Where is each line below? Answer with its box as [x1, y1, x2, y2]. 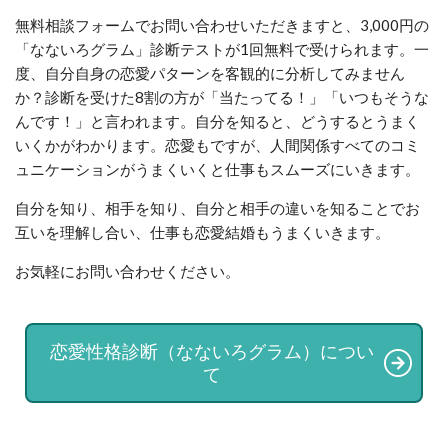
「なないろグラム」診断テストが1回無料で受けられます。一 [15, 40, 429, 59]
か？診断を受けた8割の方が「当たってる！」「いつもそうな [15, 88, 429, 107]
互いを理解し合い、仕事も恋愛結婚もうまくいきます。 [15, 223, 390, 242]
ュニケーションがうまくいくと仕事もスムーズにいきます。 [15, 160, 420, 179]
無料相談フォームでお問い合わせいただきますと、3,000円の [15, 16, 429, 35]
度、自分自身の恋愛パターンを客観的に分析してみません [15, 64, 405, 83]
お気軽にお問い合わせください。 [15, 262, 240, 281]
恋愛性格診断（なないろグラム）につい [49, 340, 374, 363]
